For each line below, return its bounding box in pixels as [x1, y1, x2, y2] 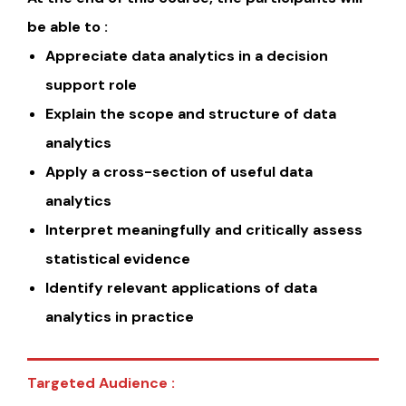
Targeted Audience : [27, 373, 175, 393]
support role [45, 75, 137, 95]
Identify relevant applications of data [45, 278, 317, 298]
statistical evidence [45, 249, 190, 269]
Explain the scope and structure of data [45, 104, 336, 124]
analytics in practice [45, 307, 194, 327]
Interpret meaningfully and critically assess [45, 220, 362, 240]
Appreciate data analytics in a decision [45, 46, 328, 66]
